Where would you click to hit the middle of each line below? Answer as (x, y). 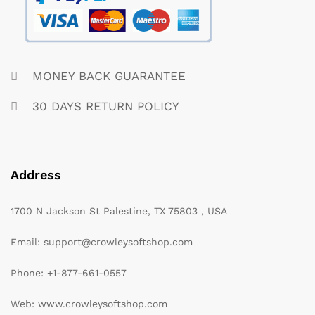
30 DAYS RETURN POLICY (104, 107)
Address (36, 174)
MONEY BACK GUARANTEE (107, 76)
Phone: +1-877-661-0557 (69, 272)
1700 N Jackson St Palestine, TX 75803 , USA (119, 211)
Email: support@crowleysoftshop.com (102, 242)
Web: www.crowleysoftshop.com (89, 303)
